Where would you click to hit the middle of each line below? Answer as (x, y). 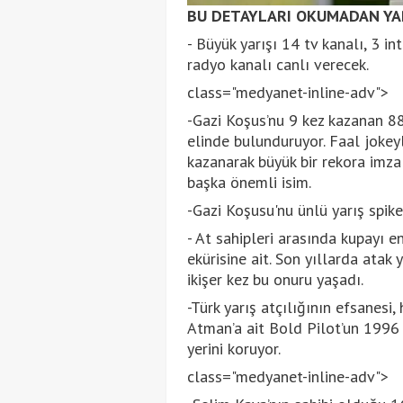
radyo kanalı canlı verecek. (278, 64)
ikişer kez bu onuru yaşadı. (275, 279)
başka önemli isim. (249, 182)
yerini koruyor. (233, 348)
